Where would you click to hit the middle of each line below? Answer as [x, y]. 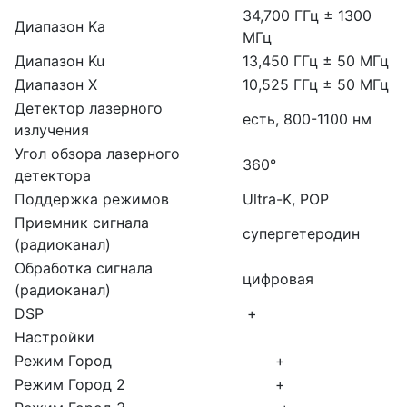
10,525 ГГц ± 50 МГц [316, 85]
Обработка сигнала [84, 268]
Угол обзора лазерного [97, 154]
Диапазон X [56, 85]
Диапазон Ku [60, 61]
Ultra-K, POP [286, 199]
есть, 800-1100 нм [307, 119]
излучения [52, 130]
